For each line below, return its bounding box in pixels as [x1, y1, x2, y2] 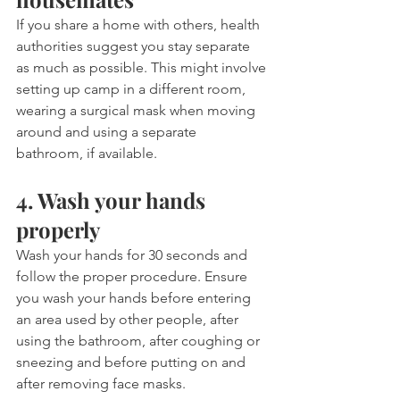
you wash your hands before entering [16, 289, 254, 307]
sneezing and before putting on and [16, 354, 249, 371]
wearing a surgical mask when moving [16, 102, 259, 120]
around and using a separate [16, 123, 200, 141]
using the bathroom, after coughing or [16, 332, 263, 350]
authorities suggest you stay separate [16, 37, 254, 55]
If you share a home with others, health [16, 16, 263, 34]
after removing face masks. [16, 375, 186, 393]
